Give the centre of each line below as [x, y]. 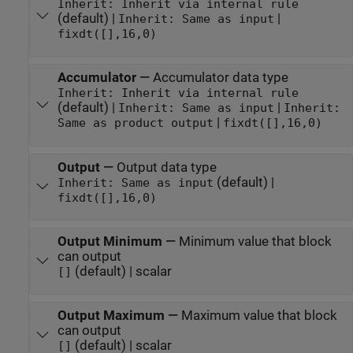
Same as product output [135, 123]
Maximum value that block [259, 315]
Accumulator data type [220, 78]
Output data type [166, 167]
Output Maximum [111, 315]
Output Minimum [110, 241]
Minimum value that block [255, 241]
